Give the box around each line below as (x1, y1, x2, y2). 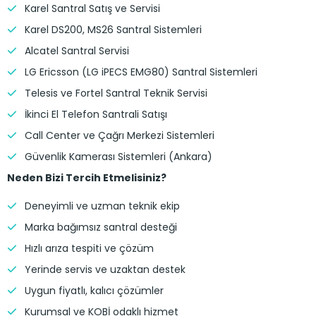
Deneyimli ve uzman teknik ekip (25, 199, 180, 213)
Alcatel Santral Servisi (25, 44, 129, 58)
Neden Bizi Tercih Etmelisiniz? (7, 171, 166, 185)
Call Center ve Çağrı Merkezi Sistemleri (25, 128, 214, 142)
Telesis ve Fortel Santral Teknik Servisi (25, 86, 207, 100)
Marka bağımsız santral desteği (25, 220, 177, 234)
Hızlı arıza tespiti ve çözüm (25, 241, 154, 255)
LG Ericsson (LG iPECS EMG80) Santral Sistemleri (25, 65, 257, 79)
